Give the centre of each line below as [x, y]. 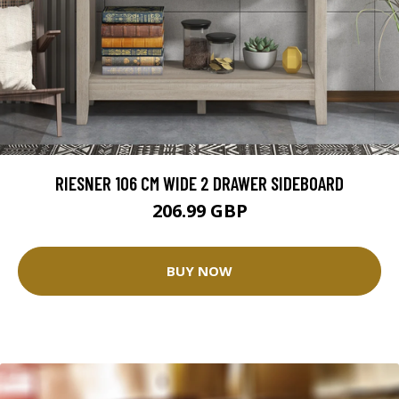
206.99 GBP [199, 210]
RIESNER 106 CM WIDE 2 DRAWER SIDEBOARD [199, 183]
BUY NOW [199, 271]
